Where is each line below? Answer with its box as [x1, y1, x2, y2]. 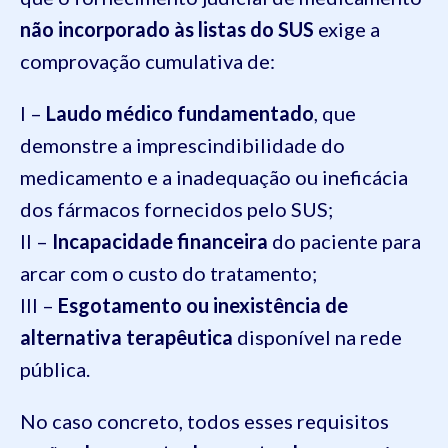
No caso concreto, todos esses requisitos [20, 409, 389, 433]
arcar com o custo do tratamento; [20, 261, 317, 285]
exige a [314, 17, 380, 41]
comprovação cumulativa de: [20, 49, 275, 73]
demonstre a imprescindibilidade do [20, 133, 345, 157]
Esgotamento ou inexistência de [58, 293, 348, 317]
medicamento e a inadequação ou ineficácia [20, 165, 408, 189]
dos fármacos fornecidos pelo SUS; [20, 197, 333, 221]
